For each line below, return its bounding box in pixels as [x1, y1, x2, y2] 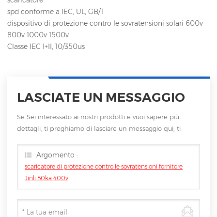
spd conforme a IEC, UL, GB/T [7, 7, 104, 16]
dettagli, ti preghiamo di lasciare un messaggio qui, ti [17, 124, 181, 132]
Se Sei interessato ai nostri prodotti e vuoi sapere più [17, 112, 179, 121]
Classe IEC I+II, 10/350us [7, 42, 85, 51]
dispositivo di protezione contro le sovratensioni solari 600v [7, 18, 203, 28]
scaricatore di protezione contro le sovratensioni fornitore [25, 162, 183, 170]
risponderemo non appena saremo [17, 136, 127, 144]
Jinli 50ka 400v [25, 174, 68, 182]
